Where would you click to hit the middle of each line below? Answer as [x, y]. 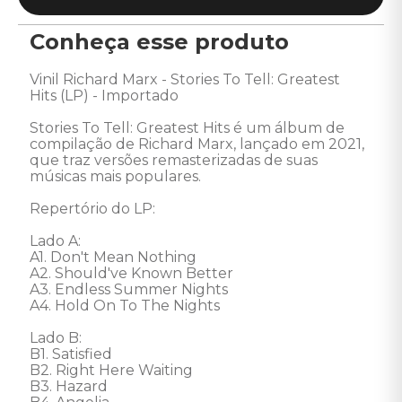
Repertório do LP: [94, 209]
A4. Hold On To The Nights [127, 306]
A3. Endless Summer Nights [129, 289]
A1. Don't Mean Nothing [113, 257]
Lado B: [57, 338]
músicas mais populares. [117, 176]
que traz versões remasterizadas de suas [175, 160]
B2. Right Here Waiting [111, 370]
